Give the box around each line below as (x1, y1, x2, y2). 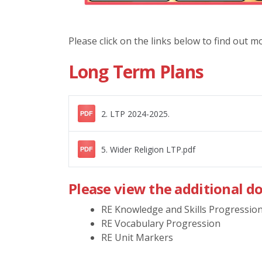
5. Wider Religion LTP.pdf (101, 143, 195, 155)
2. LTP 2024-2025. (101, 108, 170, 119)
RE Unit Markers (101, 231, 173, 244)
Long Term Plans (68, 60, 204, 84)
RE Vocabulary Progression (101, 217, 220, 230)
